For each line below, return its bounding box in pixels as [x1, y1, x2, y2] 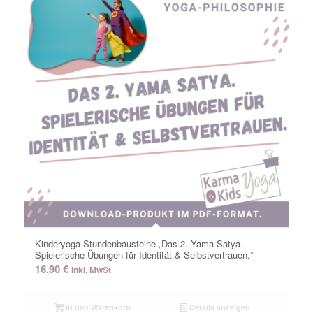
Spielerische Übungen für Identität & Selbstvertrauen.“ [34, 248, 253, 262]
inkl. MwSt [71, 263, 111, 277]
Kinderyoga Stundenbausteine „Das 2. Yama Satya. [34, 237, 243, 251]
